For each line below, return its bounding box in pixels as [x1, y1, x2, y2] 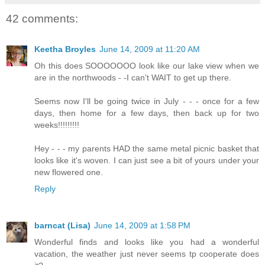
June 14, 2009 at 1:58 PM [94, 221, 190, 231]
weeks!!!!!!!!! [34, 120, 79, 130]
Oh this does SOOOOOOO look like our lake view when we [34, 61, 259, 71]
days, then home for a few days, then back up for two [34, 108, 259, 118]
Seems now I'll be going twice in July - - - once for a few [34, 96, 259, 106]
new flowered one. [34, 167, 103, 177]
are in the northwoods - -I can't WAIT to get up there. [34, 73, 231, 83]
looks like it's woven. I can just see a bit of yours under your [34, 156, 259, 166]
